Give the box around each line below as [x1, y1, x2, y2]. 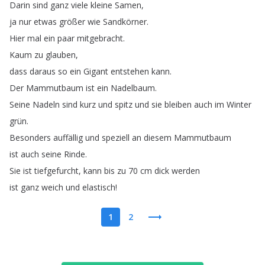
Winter [227, 99, 251, 110]
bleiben [164, 99, 192, 110]
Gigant [83, 66, 108, 77]
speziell [102, 132, 130, 143]
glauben [46, 49, 76, 60]
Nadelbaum [111, 82, 155, 93]
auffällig [53, 132, 83, 143]
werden [172, 165, 200, 176]
